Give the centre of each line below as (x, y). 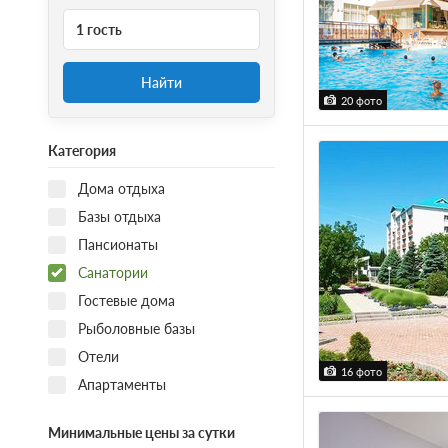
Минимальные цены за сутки (141, 432)
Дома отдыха (121, 188)
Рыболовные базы (136, 328)
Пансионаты (117, 244)
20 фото (361, 101)
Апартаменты (121, 384)
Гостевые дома (126, 300)
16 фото (361, 372)
